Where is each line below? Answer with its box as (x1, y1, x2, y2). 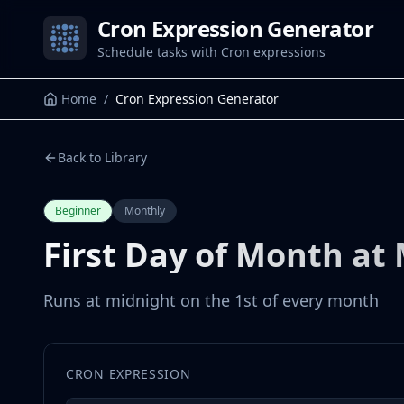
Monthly (124, 203, 165, 218)
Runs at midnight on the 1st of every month (43, 289, 379, 311)
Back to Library (58, 149, 147, 166)
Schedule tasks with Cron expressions (97, 43, 326, 60)
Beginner (55, 203, 101, 218)
